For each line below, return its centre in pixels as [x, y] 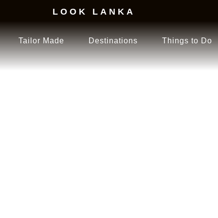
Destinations [113, 41]
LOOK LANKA [94, 12]
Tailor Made [41, 41]
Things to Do [187, 41]
